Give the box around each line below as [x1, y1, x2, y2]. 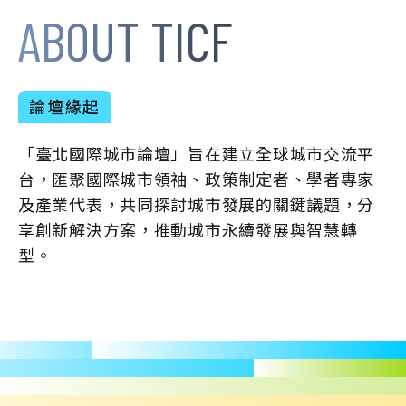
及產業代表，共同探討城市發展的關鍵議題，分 [18, 195, 375, 215]
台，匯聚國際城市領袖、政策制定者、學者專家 [18, 169, 375, 189]
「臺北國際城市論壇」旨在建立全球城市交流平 [18, 144, 375, 164]
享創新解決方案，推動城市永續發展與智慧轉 [18, 220, 358, 240]
